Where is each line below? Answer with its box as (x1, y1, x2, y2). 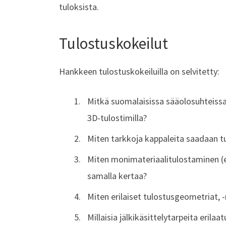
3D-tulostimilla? (87, 112, 147, 124)
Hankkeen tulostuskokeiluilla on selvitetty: (59, 66, 219, 78)
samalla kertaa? (87, 170, 147, 182)
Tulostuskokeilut (59, 33, 168, 53)
